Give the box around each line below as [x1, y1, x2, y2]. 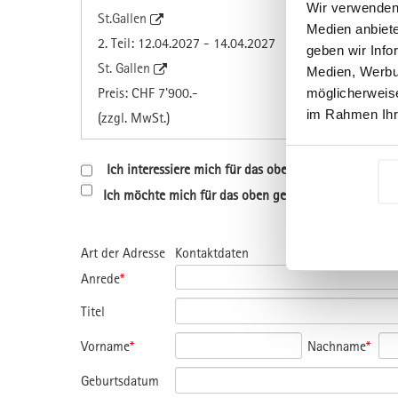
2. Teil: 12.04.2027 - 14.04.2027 [98, 34, 275, 51]
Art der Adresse [81, 243, 165, 260]
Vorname [81, 337, 130, 354]
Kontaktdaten [175, 243, 250, 260]
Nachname [307, 337, 367, 354]
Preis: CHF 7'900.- [98, 84, 198, 100]
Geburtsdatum [81, 371, 159, 388]
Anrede [81, 269, 120, 286]
